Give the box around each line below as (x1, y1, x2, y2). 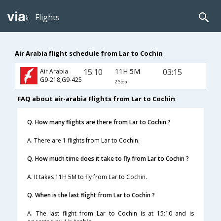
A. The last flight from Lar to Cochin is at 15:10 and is (27, 209, 194, 218)
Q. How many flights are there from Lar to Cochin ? (27, 118, 171, 127)
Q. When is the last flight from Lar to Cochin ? (27, 191, 155, 200)
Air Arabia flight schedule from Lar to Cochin (15, 48, 163, 58)
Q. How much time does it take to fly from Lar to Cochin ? (27, 154, 189, 163)
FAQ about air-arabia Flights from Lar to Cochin (17, 94, 175, 104)
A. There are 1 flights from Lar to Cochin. (27, 136, 140, 145)
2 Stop (114, 78, 127, 85)
